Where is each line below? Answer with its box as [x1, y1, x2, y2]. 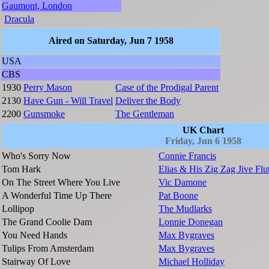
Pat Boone [159, 190, 198, 201]
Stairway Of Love [2, 256, 70, 267]
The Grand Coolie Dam [2, 217, 92, 228]
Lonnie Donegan [159, 217, 223, 228]
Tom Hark [2, 164, 41, 175]
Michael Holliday [159, 256, 225, 267]
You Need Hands [2, 230, 67, 241]
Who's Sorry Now [2, 151, 71, 162]
